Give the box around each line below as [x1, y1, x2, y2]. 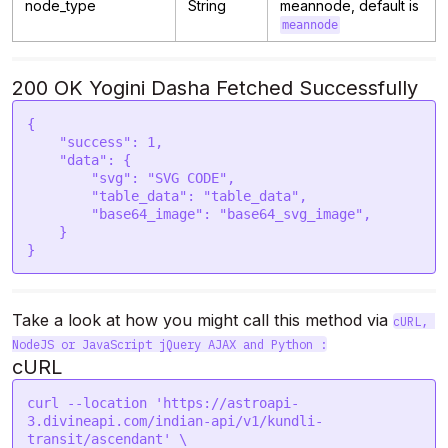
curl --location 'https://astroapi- [27, 395, 299, 411]
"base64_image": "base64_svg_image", [27, 206, 91, 222]
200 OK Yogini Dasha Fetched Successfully [12, 76, 418, 100]
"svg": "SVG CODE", [27, 170, 91, 186]
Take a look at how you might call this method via [12, 310, 393, 330]
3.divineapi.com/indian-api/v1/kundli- [27, 413, 323, 429]
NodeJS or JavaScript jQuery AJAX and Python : [12, 336, 327, 352]
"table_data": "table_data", [27, 188, 91, 204]
